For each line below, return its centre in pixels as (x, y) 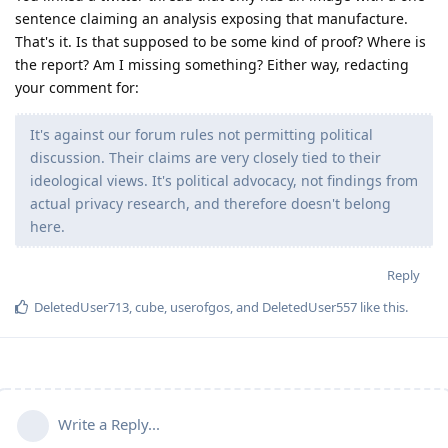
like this (381, 307)
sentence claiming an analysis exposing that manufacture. (211, 19)
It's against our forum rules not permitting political (201, 135)
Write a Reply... (109, 424)
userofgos (200, 307)
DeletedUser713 (81, 307)
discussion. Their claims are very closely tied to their (205, 158)
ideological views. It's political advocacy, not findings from (224, 181)
